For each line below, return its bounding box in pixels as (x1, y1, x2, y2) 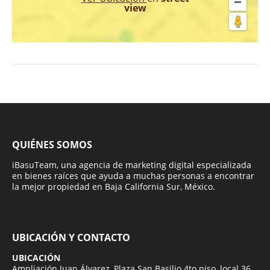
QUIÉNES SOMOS (12, 137, 92, 151)
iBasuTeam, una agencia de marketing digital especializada (12, 159, 251, 171)
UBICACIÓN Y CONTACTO (12, 230, 130, 244)
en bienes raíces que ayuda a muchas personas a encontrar (12, 169, 254, 181)
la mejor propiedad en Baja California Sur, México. (12, 180, 215, 192)
